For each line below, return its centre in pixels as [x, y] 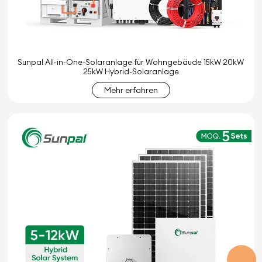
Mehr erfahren [131, 90]
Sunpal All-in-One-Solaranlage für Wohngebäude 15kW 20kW [131, 62]
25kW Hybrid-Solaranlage [131, 71]
